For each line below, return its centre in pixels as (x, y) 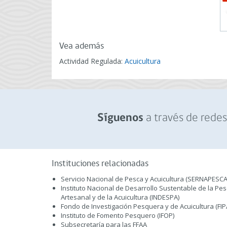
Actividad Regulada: (92, 61)
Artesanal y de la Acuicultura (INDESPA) (120, 197)
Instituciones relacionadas (100, 164)
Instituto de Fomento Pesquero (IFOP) (118, 215)
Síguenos (120, 118)
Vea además (82, 46)
